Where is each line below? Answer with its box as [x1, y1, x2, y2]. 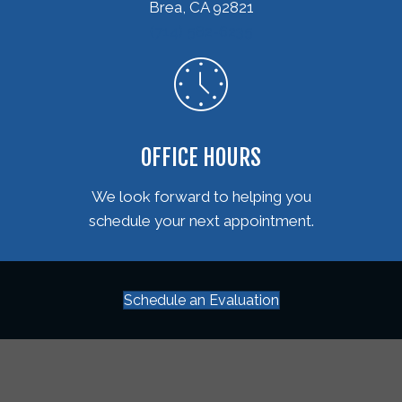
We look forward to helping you [91, 187, 311, 205]
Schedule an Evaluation [123, 291, 279, 309]
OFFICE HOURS [141, 143, 261, 171]
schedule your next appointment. [88, 211, 314, 230]
